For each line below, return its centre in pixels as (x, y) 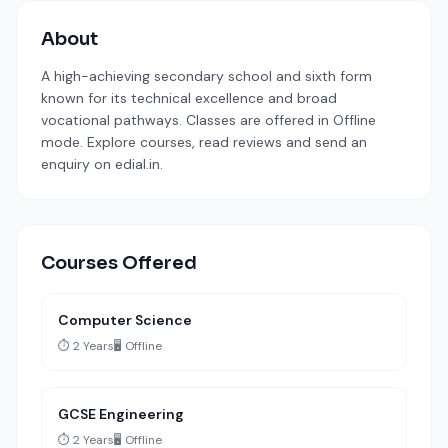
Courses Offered (119, 263)
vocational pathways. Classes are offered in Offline (208, 120)
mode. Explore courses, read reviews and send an (204, 142)
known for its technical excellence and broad (189, 98)
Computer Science (125, 320)
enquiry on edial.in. (102, 164)
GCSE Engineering (121, 414)
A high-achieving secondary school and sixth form (206, 76)
